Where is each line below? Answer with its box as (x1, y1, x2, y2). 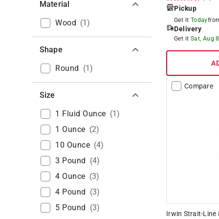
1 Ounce (55, 124, 86, 134)
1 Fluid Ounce (55, 109, 106, 118)
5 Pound (55, 202, 86, 212)
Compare (184, 82, 213, 90)
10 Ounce (55, 140, 90, 150)
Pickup (174, 4, 197, 12)
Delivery (174, 24, 201, 33)
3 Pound (55, 155, 86, 165)
